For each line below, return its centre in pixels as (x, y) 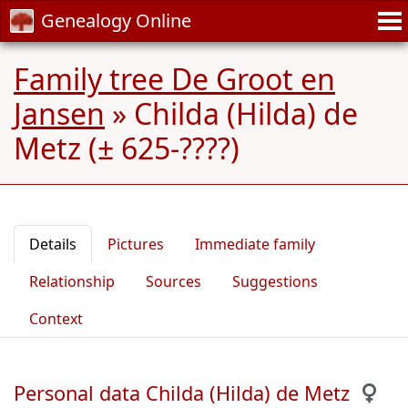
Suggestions (275, 281)
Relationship (72, 281)
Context (56, 319)
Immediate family (255, 244)
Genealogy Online (116, 20)
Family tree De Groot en (174, 79)
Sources (173, 281)
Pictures (136, 244)
